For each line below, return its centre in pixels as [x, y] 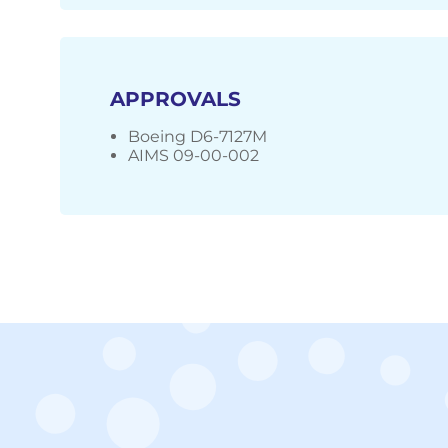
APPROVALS [175, 99]
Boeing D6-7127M [197, 137]
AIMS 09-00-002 [193, 156]
